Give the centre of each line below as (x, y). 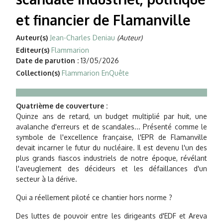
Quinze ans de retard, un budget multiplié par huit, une (111, 116)
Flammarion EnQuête (95, 73)
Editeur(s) (33, 50)
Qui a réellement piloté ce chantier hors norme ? (94, 198)
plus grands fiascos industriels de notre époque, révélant (111, 158)
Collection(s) (38, 73)
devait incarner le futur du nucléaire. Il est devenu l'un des (111, 148)
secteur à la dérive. (47, 179)
